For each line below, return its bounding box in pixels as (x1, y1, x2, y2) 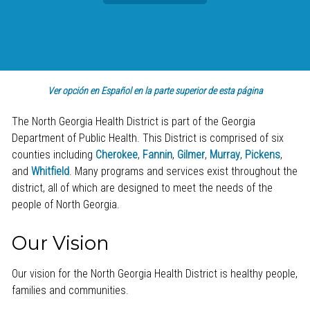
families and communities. (11, 283, 129, 297)
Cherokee (95, 147, 138, 161)
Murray (209, 147, 240, 161)
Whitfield (30, 164, 69, 178)
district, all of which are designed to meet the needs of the (11, 181, 273, 194)
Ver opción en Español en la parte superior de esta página (47, 85, 263, 97)
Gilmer (176, 147, 205, 161)
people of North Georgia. (11, 197, 120, 211)
